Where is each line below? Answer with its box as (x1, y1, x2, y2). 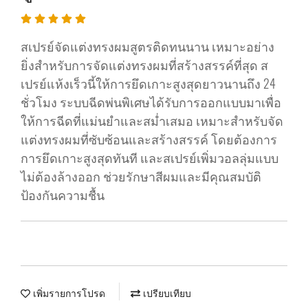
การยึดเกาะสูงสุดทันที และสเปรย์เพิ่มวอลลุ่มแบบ (21, 148, 278, 166)
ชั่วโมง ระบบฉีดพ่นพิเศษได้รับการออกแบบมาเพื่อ (21, 93, 281, 111)
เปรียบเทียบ (140, 287, 191, 300)
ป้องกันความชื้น (21, 186, 104, 203)
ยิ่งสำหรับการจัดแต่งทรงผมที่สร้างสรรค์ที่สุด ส (21, 56, 268, 74)
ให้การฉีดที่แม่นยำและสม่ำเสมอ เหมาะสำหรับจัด (21, 111, 283, 129)
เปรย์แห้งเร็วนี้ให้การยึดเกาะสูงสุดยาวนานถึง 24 (21, 74, 276, 92)
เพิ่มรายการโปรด (30, 287, 105, 300)
